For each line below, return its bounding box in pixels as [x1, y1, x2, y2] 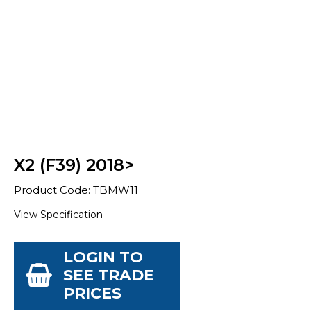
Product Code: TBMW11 [14, 183, 138, 196]
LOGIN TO [63, 248, 143, 267]
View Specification [14, 208, 103, 221]
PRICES [63, 284, 121, 303]
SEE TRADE [63, 266, 154, 285]
